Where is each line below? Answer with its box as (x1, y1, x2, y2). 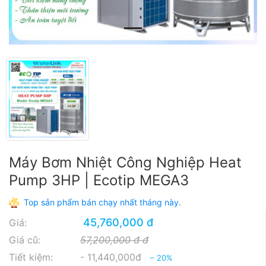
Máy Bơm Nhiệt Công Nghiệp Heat (9, 154, 242, 171)
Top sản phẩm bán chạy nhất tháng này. (24, 197, 181, 207)
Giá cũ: (9, 234, 40, 246)
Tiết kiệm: (9, 251, 53, 263)
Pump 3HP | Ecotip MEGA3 (9, 172, 189, 189)
